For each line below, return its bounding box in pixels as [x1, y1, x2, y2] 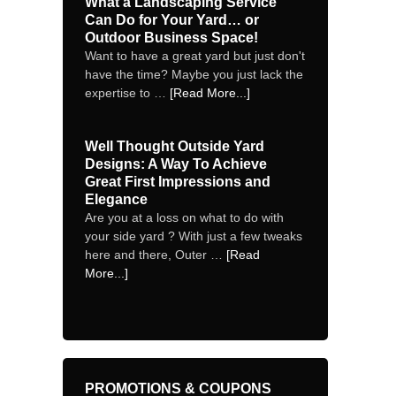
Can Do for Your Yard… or [85, 12, 259, 27]
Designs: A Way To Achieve [85, 156, 267, 171]
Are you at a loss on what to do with [85, 210, 284, 225]
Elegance [85, 192, 148, 207]
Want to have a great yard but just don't [85, 49, 305, 63]
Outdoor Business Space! [85, 30, 258, 45]
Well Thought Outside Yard [85, 139, 264, 154]
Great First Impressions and [85, 174, 270, 189]
